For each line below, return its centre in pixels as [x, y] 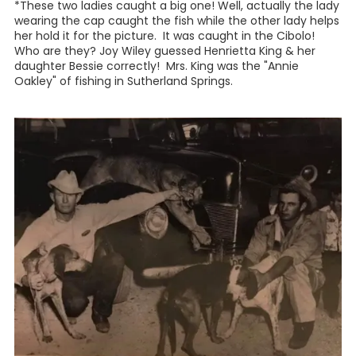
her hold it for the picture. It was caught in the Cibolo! [164, 35]
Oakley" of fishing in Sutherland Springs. [124, 81]
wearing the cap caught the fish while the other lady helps [177, 20]
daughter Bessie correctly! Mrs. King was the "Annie [157, 66]
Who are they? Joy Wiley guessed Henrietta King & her [165, 50]
